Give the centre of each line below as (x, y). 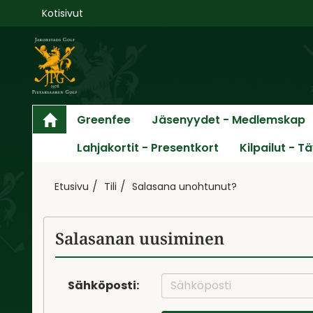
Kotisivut (63, 13)
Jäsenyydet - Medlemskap (228, 119)
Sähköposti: (104, 285)
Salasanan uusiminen (140, 238)
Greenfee (104, 119)
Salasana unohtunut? (184, 186)
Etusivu (72, 186)
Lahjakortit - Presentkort (148, 147)
